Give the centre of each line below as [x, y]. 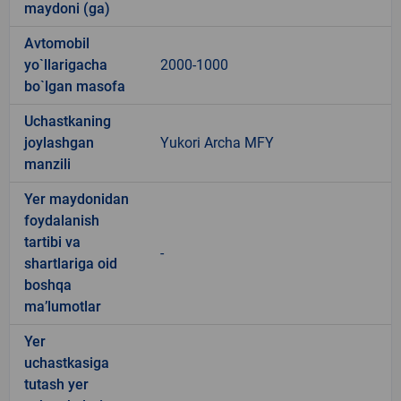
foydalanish [62, 220]
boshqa [48, 285]
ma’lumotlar [63, 306]
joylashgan [59, 142]
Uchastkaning [68, 121]
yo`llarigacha [66, 64]
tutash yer [56, 384]
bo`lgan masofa [75, 86]
